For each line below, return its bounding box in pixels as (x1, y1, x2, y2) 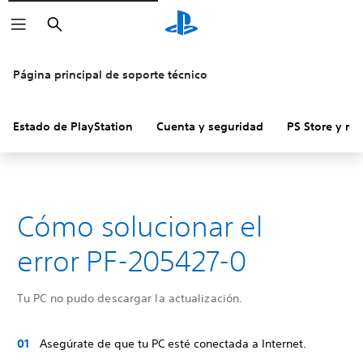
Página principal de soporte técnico (13, 67, 207, 82)
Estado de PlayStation (13, 119, 133, 134)
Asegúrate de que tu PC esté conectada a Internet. (40, 336, 306, 351)
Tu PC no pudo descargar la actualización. (17, 291, 243, 305)
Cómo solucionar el (17, 210, 263, 242)
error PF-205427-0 (17, 245, 247, 277)
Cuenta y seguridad (156, 119, 263, 134)
